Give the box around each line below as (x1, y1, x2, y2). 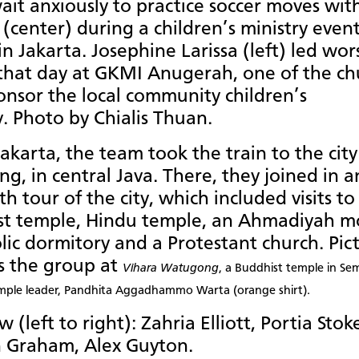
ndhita (77, 284, 112, 298)
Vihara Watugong (123, 262, 219, 276)
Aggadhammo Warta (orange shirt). (112, 284, 310, 298)
